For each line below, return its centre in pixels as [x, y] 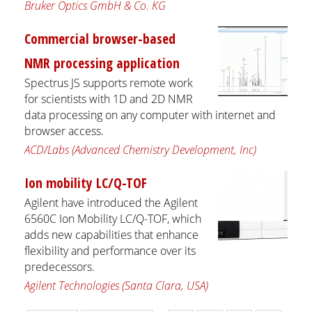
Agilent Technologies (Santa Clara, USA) [116, 285]
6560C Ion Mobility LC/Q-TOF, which [113, 218]
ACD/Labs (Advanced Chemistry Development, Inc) [140, 149]
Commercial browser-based [100, 38]
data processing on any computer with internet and [150, 115]
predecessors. [60, 266]
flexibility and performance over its [110, 250]
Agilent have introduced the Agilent [111, 202]
